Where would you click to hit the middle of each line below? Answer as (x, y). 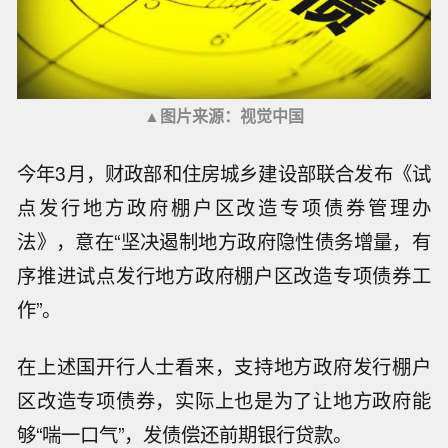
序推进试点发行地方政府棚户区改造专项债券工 (224, 274)
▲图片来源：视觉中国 (224, 115)
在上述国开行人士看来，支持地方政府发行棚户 (224, 365)
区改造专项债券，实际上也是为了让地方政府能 (224, 399)
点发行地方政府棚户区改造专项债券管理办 (224, 206)
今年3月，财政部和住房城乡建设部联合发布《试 (224, 172)
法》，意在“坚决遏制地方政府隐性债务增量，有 (224, 240)
